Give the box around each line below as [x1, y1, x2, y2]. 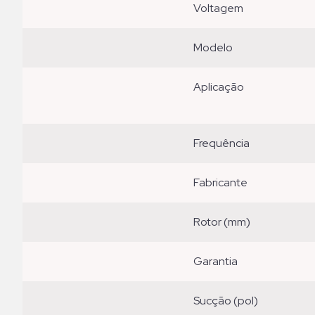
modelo [202, 40, 233, 56]
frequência [199, 136, 250, 151]
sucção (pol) [200, 293, 259, 309]
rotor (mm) [200, 214, 251, 230]
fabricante [199, 175, 248, 191]
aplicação [201, 79, 245, 95]
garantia [202, 254, 238, 269]
